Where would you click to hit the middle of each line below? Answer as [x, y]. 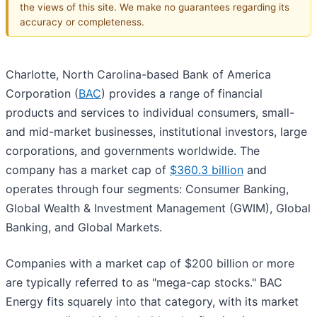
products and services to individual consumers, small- [150, 113]
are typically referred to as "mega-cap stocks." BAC [144, 283]
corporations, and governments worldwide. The [133, 151]
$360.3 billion [207, 170]
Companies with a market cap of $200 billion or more [150, 264]
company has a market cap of [88, 170]
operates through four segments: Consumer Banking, [147, 189]
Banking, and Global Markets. [86, 227]
